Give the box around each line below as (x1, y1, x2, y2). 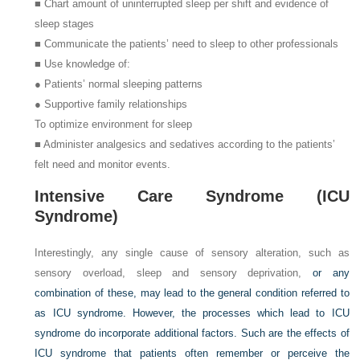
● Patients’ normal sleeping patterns (35, 77, 203, 90)
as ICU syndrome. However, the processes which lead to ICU (35, 307, 350, 320)
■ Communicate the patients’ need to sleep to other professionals (35, 37, 339, 50)
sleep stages (35, 17, 95, 30)
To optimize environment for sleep (35, 117, 193, 130)
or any (312, 267, 350, 280)
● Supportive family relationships (35, 97, 188, 110)
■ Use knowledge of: (35, 57, 131, 70)
